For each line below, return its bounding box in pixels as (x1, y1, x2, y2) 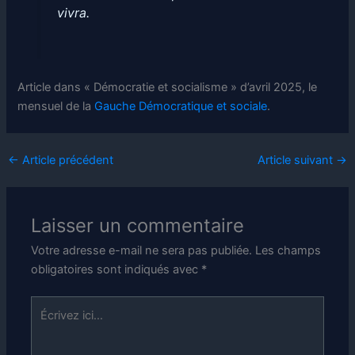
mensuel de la (17, 99, 95, 114)
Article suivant (258, 152, 337, 167)
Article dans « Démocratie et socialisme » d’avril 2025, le (17, 80, 318, 95)
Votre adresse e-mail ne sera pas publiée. (31, 242, 253, 258)
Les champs (255, 242, 322, 258)
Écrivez (30, 297, 70, 312)
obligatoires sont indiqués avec (31, 261, 202, 277)
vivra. (56, 5, 90, 21)
